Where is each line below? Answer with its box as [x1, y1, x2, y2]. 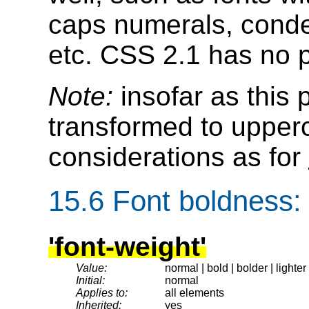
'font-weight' [48, 231, 206, 261]
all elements [165, 286, 224, 299]
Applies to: [76, 286, 128, 299]
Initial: [76, 274, 105, 286]
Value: [76, 261, 107, 274]
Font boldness [112, 185, 293, 218]
